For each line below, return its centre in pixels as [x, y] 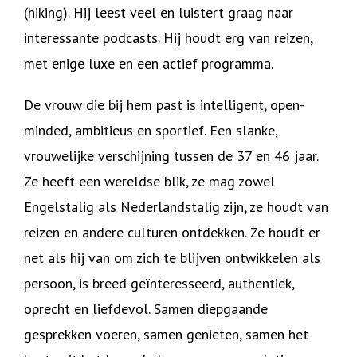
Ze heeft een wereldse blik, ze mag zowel [149, 181]
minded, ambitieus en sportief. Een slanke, [151, 130]
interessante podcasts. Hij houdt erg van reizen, [168, 38]
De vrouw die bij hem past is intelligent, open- [164, 105]
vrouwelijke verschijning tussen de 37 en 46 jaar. [171, 156]
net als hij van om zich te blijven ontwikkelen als [172, 258]
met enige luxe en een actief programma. [150, 63]
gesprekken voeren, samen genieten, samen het [166, 334]
